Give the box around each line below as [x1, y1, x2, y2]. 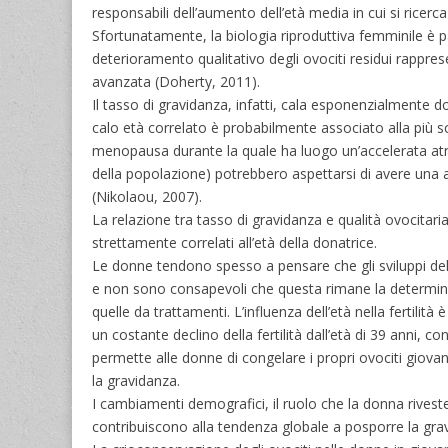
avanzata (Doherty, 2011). [92, 71, 260, 91]
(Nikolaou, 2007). [92, 186, 202, 206]
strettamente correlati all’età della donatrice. [92, 232, 377, 252]
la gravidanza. [92, 370, 180, 390]
